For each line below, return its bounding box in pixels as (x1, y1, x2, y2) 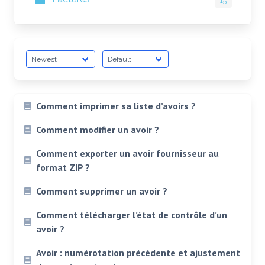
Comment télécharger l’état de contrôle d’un (35, 209, 227, 221)
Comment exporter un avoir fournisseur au (35, 147, 219, 159)
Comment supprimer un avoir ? (35, 185, 167, 197)
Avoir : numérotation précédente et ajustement (35, 247, 240, 258)
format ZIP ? (35, 161, 90, 173)
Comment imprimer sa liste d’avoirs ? (35, 100, 196, 112)
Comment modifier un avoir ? (35, 124, 159, 135)
